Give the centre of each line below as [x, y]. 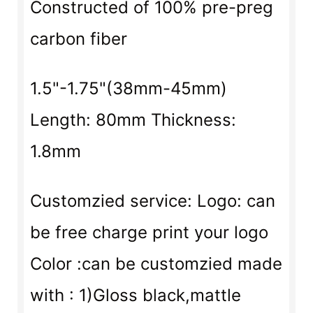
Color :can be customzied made [156, 263]
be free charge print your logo [149, 232]
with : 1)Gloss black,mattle [135, 295]
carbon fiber [78, 38]
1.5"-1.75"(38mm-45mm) [128, 88]
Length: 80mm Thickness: [133, 119]
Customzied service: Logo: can [152, 201]
